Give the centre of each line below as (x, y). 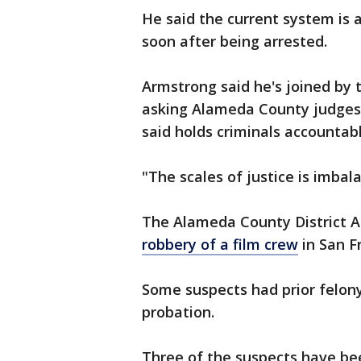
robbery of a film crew (220, 244)
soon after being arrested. (234, 41)
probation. (182, 312)
